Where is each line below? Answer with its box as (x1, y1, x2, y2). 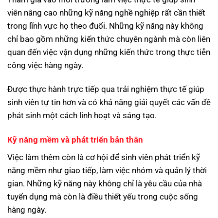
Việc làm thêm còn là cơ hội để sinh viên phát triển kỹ (7, 152, 200, 162)
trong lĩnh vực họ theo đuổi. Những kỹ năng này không (7, 20, 203, 31)
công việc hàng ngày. (7, 60, 83, 70)
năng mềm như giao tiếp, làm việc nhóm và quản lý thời (7, 165, 207, 175)
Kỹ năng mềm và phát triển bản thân (7, 134, 143, 145)
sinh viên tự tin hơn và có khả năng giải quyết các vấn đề (7, 97, 211, 108)
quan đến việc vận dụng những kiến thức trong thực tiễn (7, 47, 210, 57)
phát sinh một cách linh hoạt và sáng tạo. (7, 110, 157, 121)
